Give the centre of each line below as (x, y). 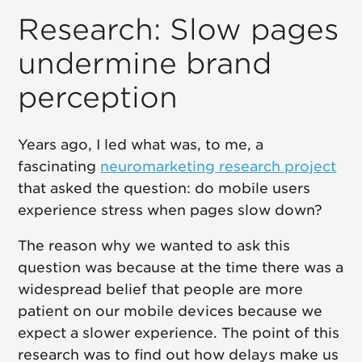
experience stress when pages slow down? (170, 210)
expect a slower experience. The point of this (179, 333)
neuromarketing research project (219, 167)
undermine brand (145, 63)
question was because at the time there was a (181, 268)
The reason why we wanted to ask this (154, 246)
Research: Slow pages (179, 29)
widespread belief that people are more (161, 290)
